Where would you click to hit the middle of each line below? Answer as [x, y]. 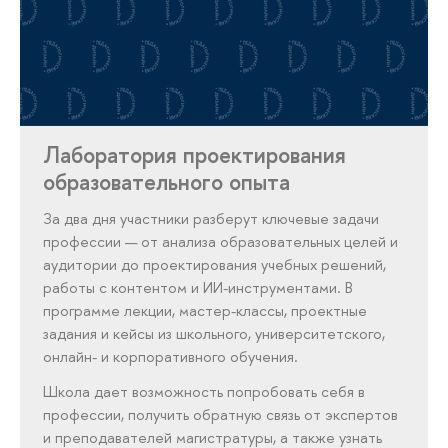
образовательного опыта [167, 181]
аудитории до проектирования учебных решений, [215, 265]
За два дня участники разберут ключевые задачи [211, 219]
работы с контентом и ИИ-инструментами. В [198, 288]
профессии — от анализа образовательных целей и [221, 242]
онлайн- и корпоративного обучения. [171, 357]
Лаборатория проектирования [195, 154]
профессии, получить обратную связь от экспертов [221, 415]
